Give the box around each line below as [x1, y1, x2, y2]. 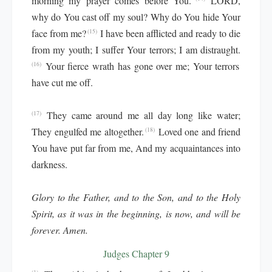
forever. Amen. [32, 223, 88, 236]
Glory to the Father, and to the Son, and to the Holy [32, 191, 240, 203]
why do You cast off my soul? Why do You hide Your [32, 10, 240, 23]
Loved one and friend [158, 125, 240, 138]
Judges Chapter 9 [103, 247, 169, 260]
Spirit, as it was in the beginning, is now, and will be [32, 207, 240, 220]
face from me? [32, 27, 86, 39]
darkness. [32, 158, 67, 171]
